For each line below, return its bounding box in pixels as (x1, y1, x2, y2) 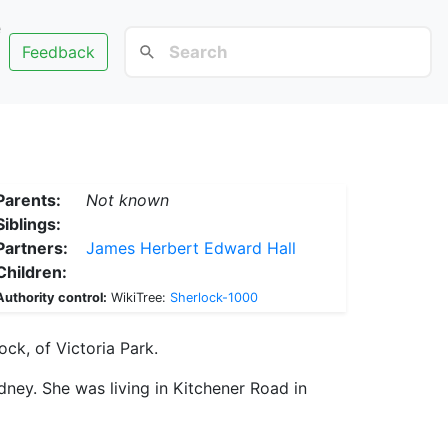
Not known (85, 190, 169, 210)
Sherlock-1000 (170, 290, 258, 305)
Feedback (21, 42, 95, 62)
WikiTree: (111, 290, 166, 305)
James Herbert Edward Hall (85, 238, 296, 258)
